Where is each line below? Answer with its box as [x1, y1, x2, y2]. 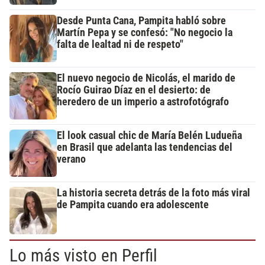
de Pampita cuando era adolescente [57, 198, 209, 211]
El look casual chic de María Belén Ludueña [57, 129, 242, 141]
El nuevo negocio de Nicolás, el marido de [57, 72, 235, 84]
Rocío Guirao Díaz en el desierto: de [57, 83, 211, 96]
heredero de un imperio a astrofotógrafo [57, 95, 229, 108]
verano [57, 153, 86, 165]
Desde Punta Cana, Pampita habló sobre [57, 14, 226, 27]
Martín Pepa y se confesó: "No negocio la [57, 26, 232, 38]
